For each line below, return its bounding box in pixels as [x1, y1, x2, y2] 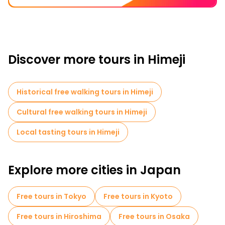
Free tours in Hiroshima [17, 211, 101, 221]
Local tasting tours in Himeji [17, 127, 120, 137]
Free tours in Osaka [119, 211, 190, 221]
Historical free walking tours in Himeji [17, 87, 153, 97]
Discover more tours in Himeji [8, 51, 185, 68]
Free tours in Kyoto [103, 191, 173, 201]
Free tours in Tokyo [17, 191, 86, 201]
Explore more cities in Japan [8, 162, 181, 178]
